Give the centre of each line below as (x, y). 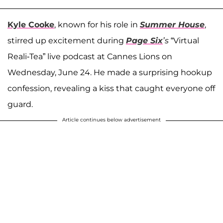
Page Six (144, 40)
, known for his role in (97, 24)
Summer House (172, 24)
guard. (20, 104)
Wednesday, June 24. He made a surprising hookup (110, 72)
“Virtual (184, 40)
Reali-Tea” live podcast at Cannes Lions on (90, 56)
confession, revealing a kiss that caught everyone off (111, 88)
